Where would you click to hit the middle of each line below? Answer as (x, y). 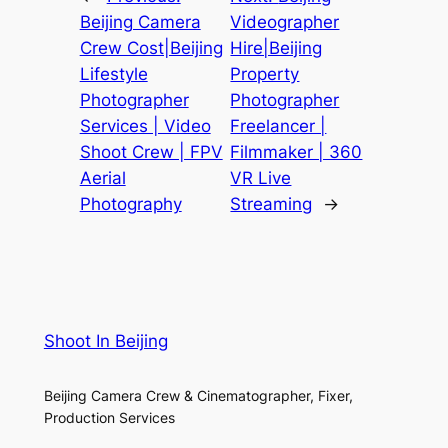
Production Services (109, 418)
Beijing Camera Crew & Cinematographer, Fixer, (198, 396)
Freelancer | (278, 126)
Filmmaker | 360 (296, 152)
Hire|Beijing (276, 48)
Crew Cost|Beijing (151, 48)
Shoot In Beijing (105, 341)
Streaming (271, 204)
